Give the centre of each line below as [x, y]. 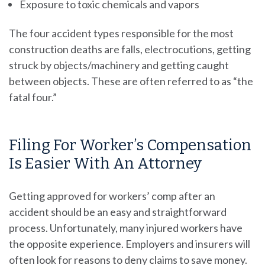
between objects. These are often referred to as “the [131, 81]
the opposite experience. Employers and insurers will [130, 243]
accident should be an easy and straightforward [118, 211]
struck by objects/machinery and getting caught [119, 65]
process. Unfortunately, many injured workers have [126, 227]
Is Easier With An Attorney [105, 164]
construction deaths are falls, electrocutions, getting [130, 49]
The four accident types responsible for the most [121, 33]
